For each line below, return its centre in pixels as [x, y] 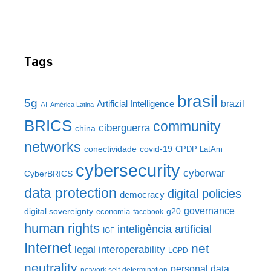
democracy [142, 195]
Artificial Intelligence [135, 104]
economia [113, 212]
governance [209, 211]
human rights [62, 229]
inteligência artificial [165, 230]
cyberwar [204, 174]
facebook [148, 212]
